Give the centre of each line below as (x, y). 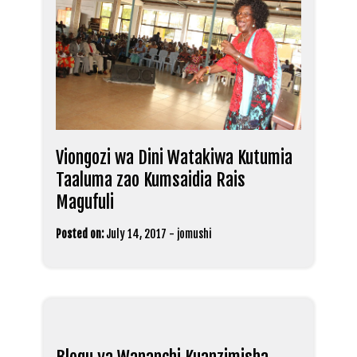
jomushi (194, 234)
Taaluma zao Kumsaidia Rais (151, 180)
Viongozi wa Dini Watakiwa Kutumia (174, 158)
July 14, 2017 (136, 234)
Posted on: (80, 234)
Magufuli (85, 202)
